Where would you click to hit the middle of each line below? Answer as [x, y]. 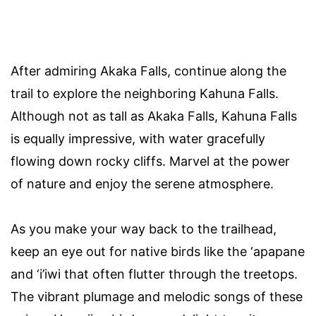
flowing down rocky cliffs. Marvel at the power [150, 162]
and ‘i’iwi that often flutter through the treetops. [154, 274]
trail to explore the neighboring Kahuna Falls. [145, 94]
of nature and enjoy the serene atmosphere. [142, 184]
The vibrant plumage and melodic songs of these [157, 297]
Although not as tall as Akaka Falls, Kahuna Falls [154, 116]
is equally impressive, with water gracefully [138, 139]
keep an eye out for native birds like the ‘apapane [158, 252]
